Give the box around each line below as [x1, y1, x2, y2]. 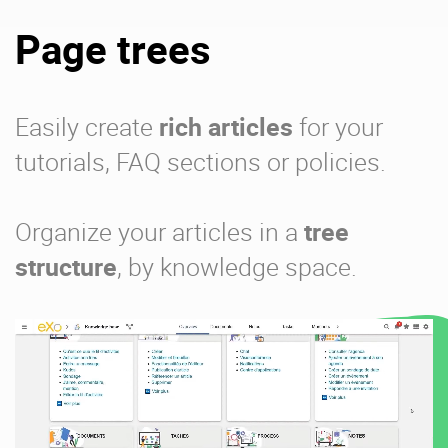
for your [293, 109, 383, 143]
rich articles [159, 109, 293, 143]
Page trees [15, 21, 211, 76]
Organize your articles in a [15, 214, 304, 248]
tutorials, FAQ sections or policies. [15, 144, 386, 178]
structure [15, 249, 117, 283]
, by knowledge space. [117, 249, 357, 283]
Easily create [15, 109, 159, 143]
